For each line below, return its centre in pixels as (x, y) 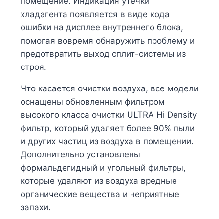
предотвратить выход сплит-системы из (103, 54)
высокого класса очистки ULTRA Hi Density (109, 115)
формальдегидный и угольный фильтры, (103, 167)
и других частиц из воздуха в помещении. (107, 141)
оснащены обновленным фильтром (93, 101)
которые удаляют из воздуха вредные (99, 181)
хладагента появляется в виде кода (95, 14)
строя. (33, 67)
